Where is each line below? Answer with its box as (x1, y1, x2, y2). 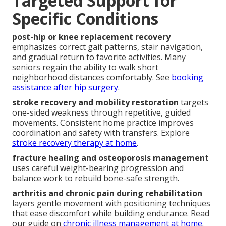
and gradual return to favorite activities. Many (12, 51, 186, 63)
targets (179, 96, 208, 108)
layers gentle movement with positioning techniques (12, 197, 210, 209)
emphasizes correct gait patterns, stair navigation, (12, 41, 203, 52)
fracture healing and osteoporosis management (12, 152, 209, 163)
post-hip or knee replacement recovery (12, 31, 171, 42)
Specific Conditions (12, 7, 158, 29)
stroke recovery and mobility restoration (12, 96, 179, 108)
